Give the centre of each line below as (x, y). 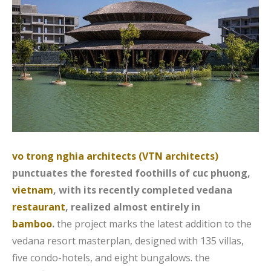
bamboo (32, 224)
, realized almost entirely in (133, 207)
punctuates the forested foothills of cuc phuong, (131, 173)
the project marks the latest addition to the (154, 224)
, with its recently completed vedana (143, 190)
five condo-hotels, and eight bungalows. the (111, 257)
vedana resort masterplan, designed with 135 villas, (128, 240)
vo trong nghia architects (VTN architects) (115, 156)
